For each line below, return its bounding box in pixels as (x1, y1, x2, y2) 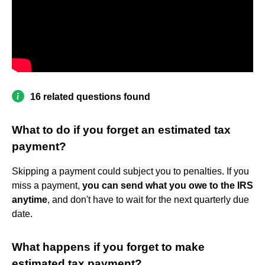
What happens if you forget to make (12, 240, 205, 253)
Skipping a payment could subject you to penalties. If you (12, 166, 249, 176)
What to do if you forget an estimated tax (12, 123, 231, 136)
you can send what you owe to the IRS (82, 180, 253, 190)
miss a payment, (12, 180, 82, 190)
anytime (12, 194, 47, 205)
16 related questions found (30, 91, 150, 102)
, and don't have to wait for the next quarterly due (47, 194, 249, 205)
